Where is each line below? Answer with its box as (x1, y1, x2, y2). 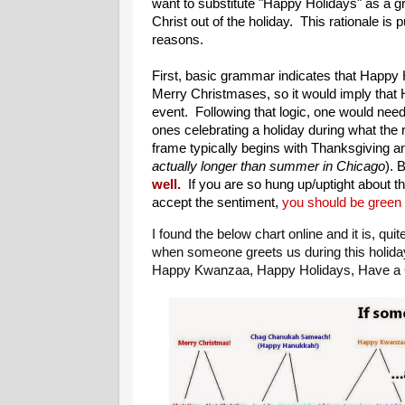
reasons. (152, 33, 203, 47)
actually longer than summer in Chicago (152, 159, 385, 174)
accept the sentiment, (152, 195, 282, 210)
